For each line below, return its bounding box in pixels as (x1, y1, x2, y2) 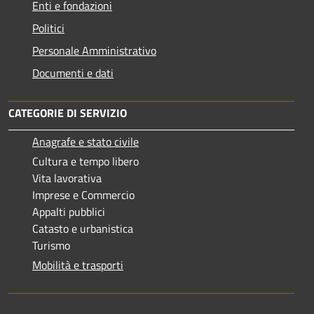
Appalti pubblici (32, 203, 105, 220)
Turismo (32, 236, 70, 254)
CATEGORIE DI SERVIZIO (8, 104, 127, 121)
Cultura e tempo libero (32, 152, 139, 170)
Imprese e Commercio (32, 186, 135, 203)
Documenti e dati (32, 64, 114, 81)
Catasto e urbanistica (32, 219, 133, 237)
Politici (32, 19, 64, 36)
